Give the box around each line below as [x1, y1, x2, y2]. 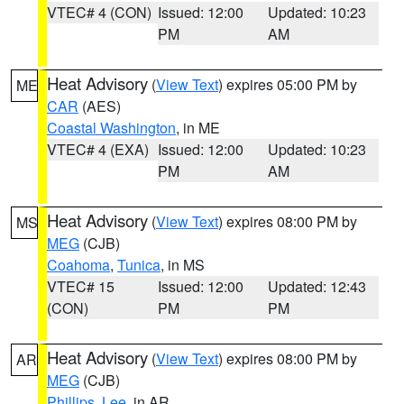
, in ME [176, 117, 220, 138]
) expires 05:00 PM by [218, 74, 357, 95]
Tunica [117, 254, 161, 275]
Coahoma [47, 254, 110, 275]
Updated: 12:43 [268, 276, 367, 297]
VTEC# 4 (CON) [47, 2, 151, 23]
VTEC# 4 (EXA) [47, 139, 149, 160]
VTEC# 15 [47, 276, 115, 297]
